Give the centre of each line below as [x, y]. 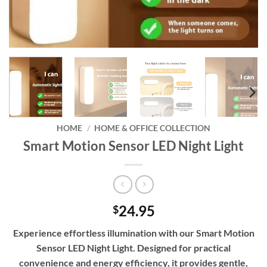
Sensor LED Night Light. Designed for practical [133, 247]
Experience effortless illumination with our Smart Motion [133, 232]
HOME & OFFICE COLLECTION [152, 128]
